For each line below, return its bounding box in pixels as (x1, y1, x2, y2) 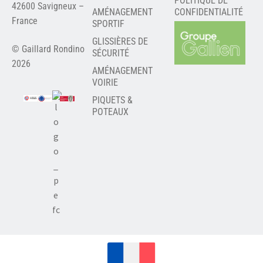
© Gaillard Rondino (12, 43, 85, 55)
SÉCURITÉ (92, 48, 129, 59)
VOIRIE (92, 77, 118, 89)
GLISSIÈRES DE (92, 36, 148, 48)
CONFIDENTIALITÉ (174, 6, 244, 18)
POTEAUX (92, 106, 129, 118)
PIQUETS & (92, 95, 133, 106)
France (12, 15, 38, 27)
